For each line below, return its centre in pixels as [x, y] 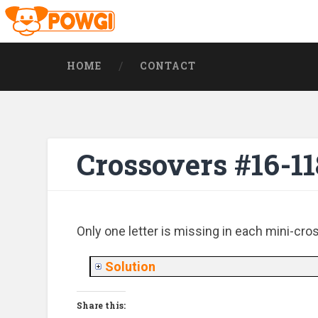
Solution [131, 267]
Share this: [102, 306]
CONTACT [168, 66]
